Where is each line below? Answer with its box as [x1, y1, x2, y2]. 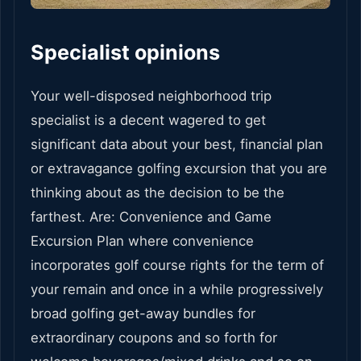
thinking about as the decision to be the [31, 185, 284, 201]
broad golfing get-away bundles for [31, 305, 255, 322]
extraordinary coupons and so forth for [31, 330, 277, 346]
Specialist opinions [31, 40, 220, 65]
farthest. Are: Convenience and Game [31, 209, 272, 226]
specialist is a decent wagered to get [31, 112, 266, 129]
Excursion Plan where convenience [31, 233, 254, 250]
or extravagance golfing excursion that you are [31, 160, 327, 177]
